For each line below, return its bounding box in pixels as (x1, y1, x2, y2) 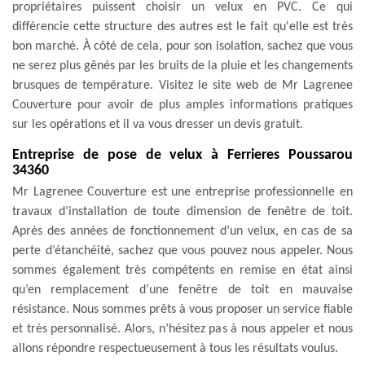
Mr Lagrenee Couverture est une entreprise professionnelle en (12, 185, 353, 199)
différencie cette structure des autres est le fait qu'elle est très (12, 20, 353, 33)
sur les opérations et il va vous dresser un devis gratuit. (12, 117, 303, 131)
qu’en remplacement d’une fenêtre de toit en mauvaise (12, 283, 353, 297)
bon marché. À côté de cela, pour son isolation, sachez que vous (12, 39, 353, 53)
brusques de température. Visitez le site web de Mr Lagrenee (12, 78, 353, 92)
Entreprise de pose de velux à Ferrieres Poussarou (12, 147, 353, 163)
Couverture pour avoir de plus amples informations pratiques (12, 98, 353, 112)
